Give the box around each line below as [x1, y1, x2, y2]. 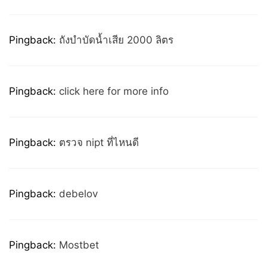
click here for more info [59, 85, 169, 97]
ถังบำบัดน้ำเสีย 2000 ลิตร [59, 34, 173, 46]
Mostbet [59, 239, 99, 251]
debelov [59, 188, 98, 200]
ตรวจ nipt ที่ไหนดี [59, 136, 139, 148]
